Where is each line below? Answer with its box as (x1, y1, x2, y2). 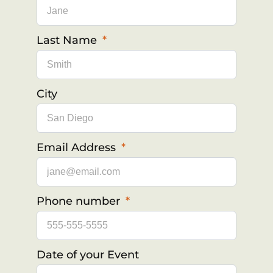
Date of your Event (37, 247, 139, 261)
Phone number (37, 194, 123, 208)
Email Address (37, 140, 119, 154)
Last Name (37, 33, 100, 47)
